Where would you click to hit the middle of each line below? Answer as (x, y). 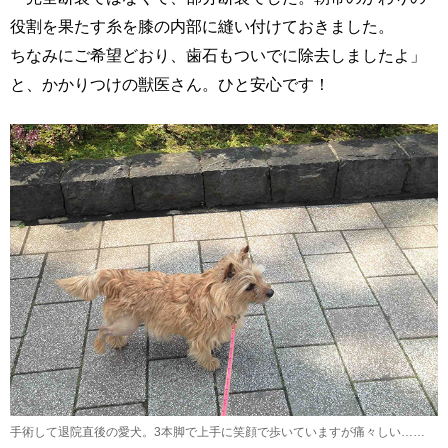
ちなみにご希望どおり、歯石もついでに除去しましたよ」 (218, 54)
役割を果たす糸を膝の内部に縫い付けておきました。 (202, 25)
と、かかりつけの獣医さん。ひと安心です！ (170, 83)
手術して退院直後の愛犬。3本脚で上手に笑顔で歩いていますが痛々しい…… (217, 432)
